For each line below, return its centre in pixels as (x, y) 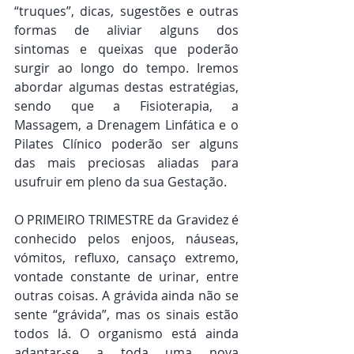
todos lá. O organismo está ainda (126, 334)
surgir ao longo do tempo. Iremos (126, 68)
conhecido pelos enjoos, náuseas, (126, 239)
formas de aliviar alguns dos (126, 30)
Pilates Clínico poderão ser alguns (126, 144)
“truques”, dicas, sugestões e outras (126, 11)
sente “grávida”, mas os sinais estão (126, 315)
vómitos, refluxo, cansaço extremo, (126, 258)
